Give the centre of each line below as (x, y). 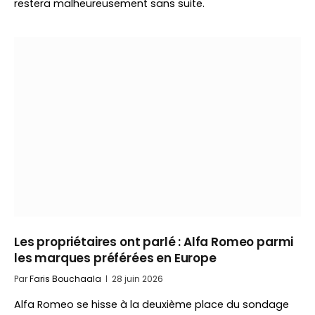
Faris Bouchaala (65, 279)
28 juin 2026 (137, 279)
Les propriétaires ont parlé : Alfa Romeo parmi (154, 242)
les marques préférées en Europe (115, 258)
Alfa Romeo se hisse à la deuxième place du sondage (152, 304)
